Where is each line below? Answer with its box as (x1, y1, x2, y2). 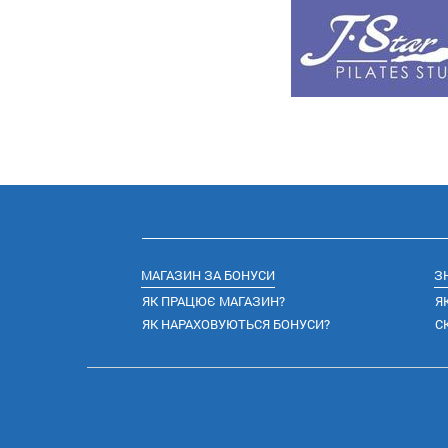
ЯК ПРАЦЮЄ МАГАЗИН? (142, 292, 285, 310)
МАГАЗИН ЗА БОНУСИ (141, 266, 275, 284)
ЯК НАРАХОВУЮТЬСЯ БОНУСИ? (142, 315, 330, 333)
